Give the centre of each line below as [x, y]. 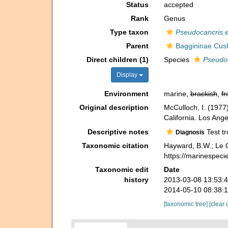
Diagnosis [190, 132]
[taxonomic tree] [186, 204]
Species [177, 60]
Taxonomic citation [115, 145]
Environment [126, 94]
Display [127, 75]
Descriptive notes [118, 132]
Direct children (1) [117, 60]
